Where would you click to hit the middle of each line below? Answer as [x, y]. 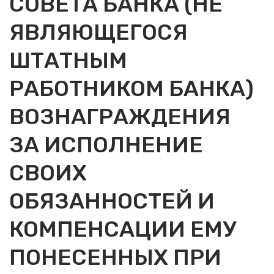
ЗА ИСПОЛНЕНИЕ [106, 145]
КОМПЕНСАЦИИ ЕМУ [123, 229]
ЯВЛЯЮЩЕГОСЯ [98, 32]
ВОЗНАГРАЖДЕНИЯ [120, 117]
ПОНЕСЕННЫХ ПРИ [115, 257]
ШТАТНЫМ [68, 60]
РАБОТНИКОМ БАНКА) [131, 88]
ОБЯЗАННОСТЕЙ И [112, 201]
